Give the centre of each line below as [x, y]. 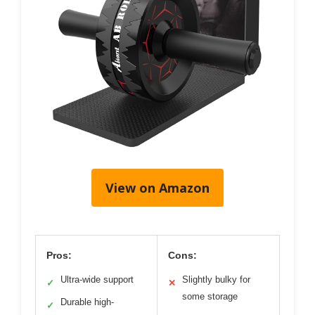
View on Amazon [157, 188]
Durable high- [87, 302]
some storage [210, 296]
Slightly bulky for [216, 279]
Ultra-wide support [97, 279]
